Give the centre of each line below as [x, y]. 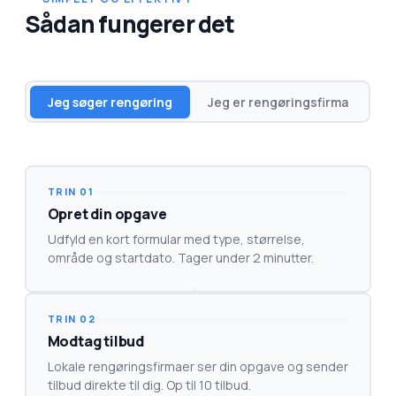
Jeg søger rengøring [110, 102]
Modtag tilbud [95, 341]
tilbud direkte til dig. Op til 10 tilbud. [149, 385]
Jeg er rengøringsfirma [278, 102]
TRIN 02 [71, 319]
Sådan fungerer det [130, 24]
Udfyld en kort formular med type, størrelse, [176, 239]
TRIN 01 [70, 191]
